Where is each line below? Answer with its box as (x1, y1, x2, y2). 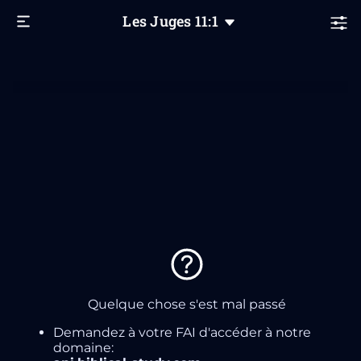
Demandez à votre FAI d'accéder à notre (53, 324, 311, 340)
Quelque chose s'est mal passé (88, 296, 286, 312)
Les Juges (122, 11, 195, 31)
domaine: (53, 339, 114, 355)
